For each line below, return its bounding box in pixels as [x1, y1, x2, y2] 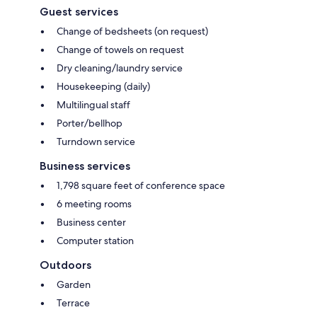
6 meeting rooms [57, 197, 132, 211]
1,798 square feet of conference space [57, 179, 225, 192]
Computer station [57, 234, 134, 248]
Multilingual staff [57, 98, 130, 112]
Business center [57, 216, 126, 229]
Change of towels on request [57, 43, 184, 57]
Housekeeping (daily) [57, 80, 150, 93]
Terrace [57, 296, 90, 310]
